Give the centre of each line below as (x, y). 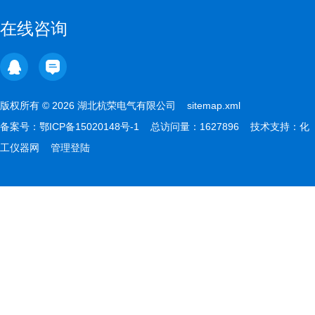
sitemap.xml (214, 105)
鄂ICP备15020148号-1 (89, 127)
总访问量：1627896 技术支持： (219, 127)
